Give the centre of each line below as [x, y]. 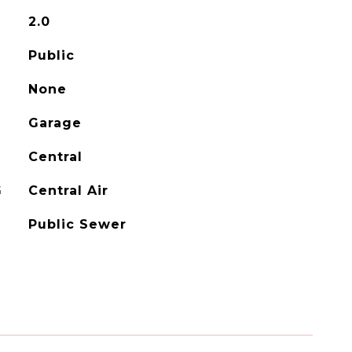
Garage [55, 123]
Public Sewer [77, 224]
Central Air [68, 191]
